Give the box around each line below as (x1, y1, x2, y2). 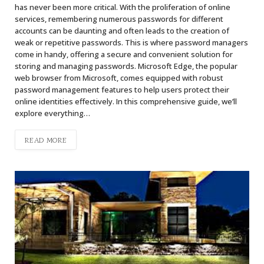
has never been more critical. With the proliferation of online (15, 1, 230, 12)
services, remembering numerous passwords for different (15, 13, 223, 24)
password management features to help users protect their (15, 84, 229, 95)
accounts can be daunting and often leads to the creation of (15, 25, 229, 36)
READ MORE (25, 134, 67, 144)
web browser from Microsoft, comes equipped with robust (15, 72, 223, 83)
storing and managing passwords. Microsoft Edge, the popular (15, 60, 237, 71)
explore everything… (15, 107, 90, 118)
